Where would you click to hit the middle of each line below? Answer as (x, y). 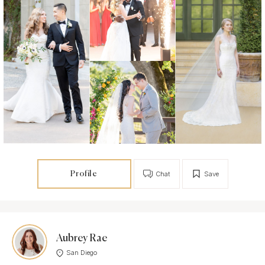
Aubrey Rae (82, 239)
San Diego (82, 253)
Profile (84, 174)
